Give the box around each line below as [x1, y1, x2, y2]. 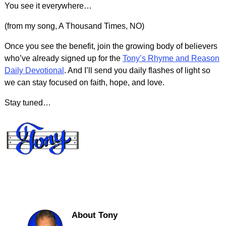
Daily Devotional [4, 66, 64, 75]
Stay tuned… [4, 98, 51, 107]
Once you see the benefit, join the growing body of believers [4, 41, 217, 50]
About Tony [71, 210, 118, 220]
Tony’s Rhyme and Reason [122, 53, 219, 63]
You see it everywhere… [4, 1, 92, 10]
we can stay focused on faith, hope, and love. [4, 78, 164, 87]
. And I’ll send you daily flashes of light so [64, 66, 210, 75]
